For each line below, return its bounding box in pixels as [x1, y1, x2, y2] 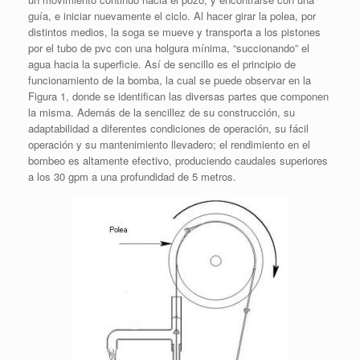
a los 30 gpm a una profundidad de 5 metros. [28, 169, 236, 185]
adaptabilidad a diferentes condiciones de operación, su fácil [28, 121, 309, 137]
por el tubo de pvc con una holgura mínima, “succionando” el [28, 40, 309, 56]
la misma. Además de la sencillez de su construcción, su [28, 104, 295, 121]
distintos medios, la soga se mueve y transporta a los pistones [28, 24, 321, 40]
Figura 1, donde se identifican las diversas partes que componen [28, 88, 329, 104]
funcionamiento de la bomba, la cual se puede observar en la [28, 72, 311, 88]
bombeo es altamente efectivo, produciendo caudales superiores [28, 153, 328, 169]
